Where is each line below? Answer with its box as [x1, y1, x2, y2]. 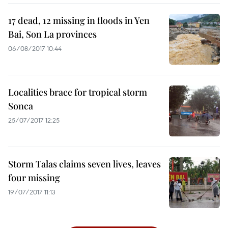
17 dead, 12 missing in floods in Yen [8, 14, 150, 26]
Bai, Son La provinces [8, 28, 97, 40]
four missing [8, 172, 60, 184]
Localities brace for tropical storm [8, 86, 147, 98]
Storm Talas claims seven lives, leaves [8, 158, 161, 170]
